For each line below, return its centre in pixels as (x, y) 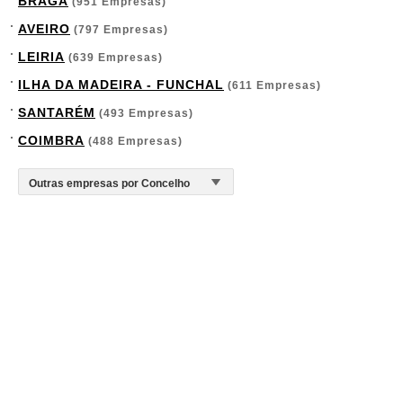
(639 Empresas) (114, 58)
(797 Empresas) (119, 30)
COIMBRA (51, 140)
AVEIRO (44, 29)
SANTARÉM (57, 112)
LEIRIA (41, 57)
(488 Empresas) (134, 141)
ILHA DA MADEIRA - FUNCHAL (121, 85)
